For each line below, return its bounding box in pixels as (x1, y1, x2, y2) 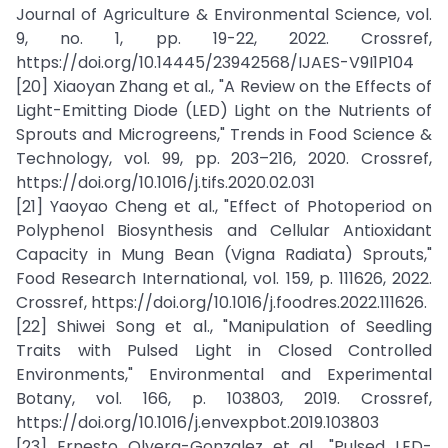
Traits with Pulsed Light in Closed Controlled (16, 339, 432, 362)
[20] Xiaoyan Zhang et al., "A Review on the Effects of (16, 75, 432, 98)
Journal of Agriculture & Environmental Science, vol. (16, 3, 432, 26)
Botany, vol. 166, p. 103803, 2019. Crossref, (16, 387, 432, 410)
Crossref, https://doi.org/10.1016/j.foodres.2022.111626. (16, 291, 427, 314)
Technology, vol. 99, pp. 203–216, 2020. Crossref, (16, 147, 432, 170)
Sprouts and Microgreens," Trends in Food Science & (16, 123, 432, 146)
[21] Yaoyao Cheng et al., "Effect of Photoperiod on (16, 195, 432, 218)
